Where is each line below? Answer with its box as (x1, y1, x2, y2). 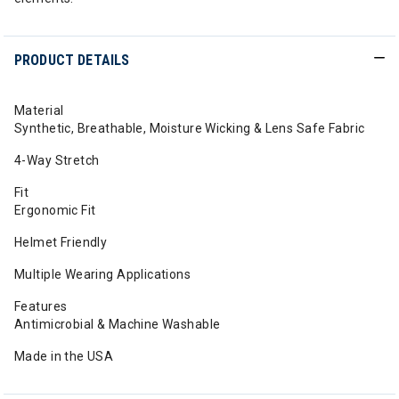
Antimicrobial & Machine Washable (14, 317, 221, 331)
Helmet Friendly (14, 235, 108, 249)
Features (14, 299, 68, 313)
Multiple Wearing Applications (14, 267, 191, 281)
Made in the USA (14, 349, 114, 363)
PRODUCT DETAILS (14, 52, 130, 69)
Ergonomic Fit (14, 203, 96, 217)
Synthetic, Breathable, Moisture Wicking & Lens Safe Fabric (14, 121, 365, 135)
